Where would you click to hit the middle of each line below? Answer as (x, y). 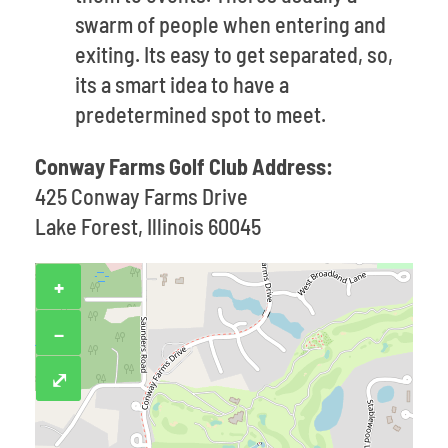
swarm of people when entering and (230, 24)
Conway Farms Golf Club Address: (184, 166)
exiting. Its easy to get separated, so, (234, 54)
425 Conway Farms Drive (141, 196)
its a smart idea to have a (182, 84)
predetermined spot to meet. (200, 114)
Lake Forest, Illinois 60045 (148, 226)
